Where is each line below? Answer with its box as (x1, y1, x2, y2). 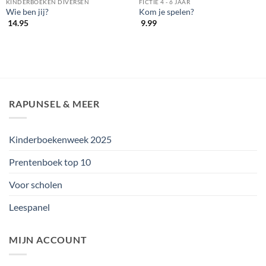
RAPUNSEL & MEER (9, 97, 100, 109)
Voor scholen (9, 179, 62, 191)
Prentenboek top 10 (9, 156, 91, 168)
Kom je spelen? (138, 7, 194, 17)
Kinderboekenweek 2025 (9, 134, 112, 145)
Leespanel (9, 201, 50, 213)
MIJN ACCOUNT (9, 234, 87, 246)
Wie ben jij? (5, 7, 49, 17)
